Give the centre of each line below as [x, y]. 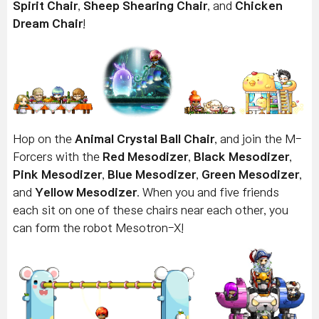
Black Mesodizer [241, 156]
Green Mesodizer [250, 174]
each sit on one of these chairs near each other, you [151, 210]
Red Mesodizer [145, 156]
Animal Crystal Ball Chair [145, 138]
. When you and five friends [208, 192]
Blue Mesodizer [152, 174]
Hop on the [44, 138]
